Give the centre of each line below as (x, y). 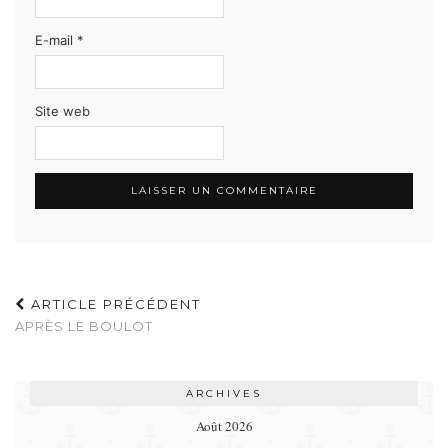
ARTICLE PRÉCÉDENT (113, 303)
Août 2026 (224, 425)
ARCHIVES (224, 393)
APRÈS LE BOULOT (84, 325)
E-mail (56, 39)
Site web (62, 110)
